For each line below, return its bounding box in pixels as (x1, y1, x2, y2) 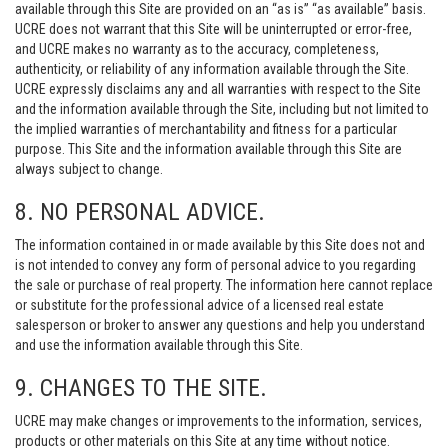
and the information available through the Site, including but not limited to (15, 101, 429, 117)
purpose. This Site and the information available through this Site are (15, 141, 402, 157)
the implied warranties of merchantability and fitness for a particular (15, 121, 397, 137)
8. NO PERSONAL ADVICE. (15, 198, 265, 226)
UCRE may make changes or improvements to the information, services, (15, 413, 422, 429)
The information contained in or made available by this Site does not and (15, 237, 425, 253)
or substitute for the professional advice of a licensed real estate (15, 297, 384, 313)
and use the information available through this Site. (15, 337, 303, 353)
